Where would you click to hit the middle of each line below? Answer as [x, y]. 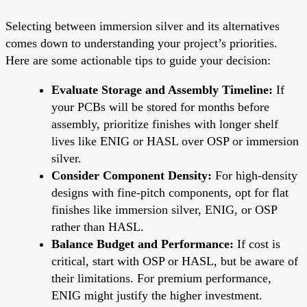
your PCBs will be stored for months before [160, 107]
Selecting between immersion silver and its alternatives [143, 26]
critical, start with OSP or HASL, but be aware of [175, 261]
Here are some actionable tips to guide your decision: [138, 60]
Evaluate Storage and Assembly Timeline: [162, 89]
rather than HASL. [98, 226]
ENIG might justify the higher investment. [157, 295]
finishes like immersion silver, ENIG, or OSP [164, 209]
